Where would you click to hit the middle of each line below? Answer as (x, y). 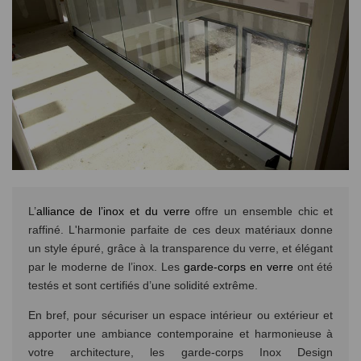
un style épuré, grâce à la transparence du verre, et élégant (180, 249)
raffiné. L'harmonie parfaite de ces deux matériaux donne (180, 230)
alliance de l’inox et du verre (113, 212)
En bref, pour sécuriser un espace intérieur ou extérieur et (180, 315)
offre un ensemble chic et (261, 212)
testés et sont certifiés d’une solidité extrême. (143, 286)
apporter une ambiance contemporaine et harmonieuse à (180, 334)
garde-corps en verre (238, 267)
